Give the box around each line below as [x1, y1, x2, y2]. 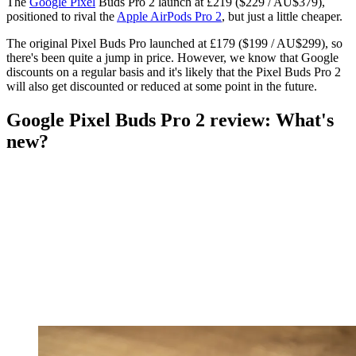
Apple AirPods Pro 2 [117, 10, 222, 24]
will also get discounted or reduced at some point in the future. [6, 79, 317, 94]
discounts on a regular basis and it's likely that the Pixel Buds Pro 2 [6, 65, 341, 79]
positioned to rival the [6, 10, 117, 24]
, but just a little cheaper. [222, 10, 346, 24]
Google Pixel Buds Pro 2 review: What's [6, 110, 334, 131]
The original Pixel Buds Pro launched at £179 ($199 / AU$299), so [6, 37, 342, 51]
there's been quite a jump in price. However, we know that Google [6, 51, 339, 65]
